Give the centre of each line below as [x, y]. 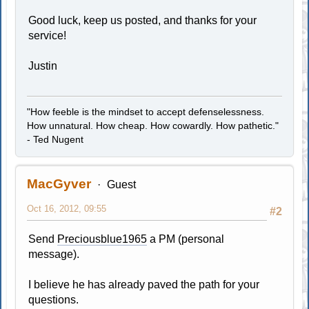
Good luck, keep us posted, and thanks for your [143, 20]
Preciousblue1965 [102, 239]
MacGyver [59, 183]
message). [54, 254]
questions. [54, 299]
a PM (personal [186, 239]
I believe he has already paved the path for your [144, 284]
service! [48, 35]
